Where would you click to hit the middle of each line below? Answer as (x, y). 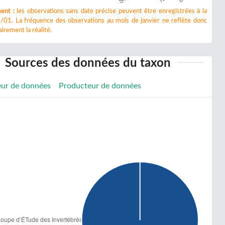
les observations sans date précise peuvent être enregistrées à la (110, 11)
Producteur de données (100, 86)
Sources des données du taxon (88, 63)
